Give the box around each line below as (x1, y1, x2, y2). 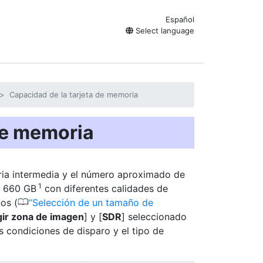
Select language (133, 26, 194, 35)
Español (166, 15, 194, 24)
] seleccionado (122, 211, 187, 222)
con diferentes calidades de (42, 183, 168, 194)
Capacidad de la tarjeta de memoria (9, 90, 138, 99)
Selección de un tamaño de (32, 197, 153, 208)
